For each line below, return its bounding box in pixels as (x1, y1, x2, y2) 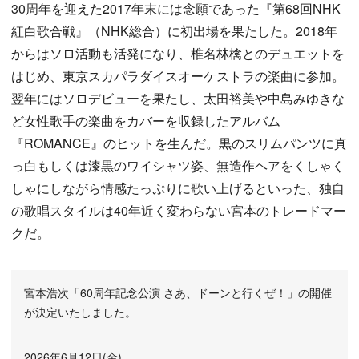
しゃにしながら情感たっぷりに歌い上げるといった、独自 (11, 179, 345, 197)
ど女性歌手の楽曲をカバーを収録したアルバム (11, 111, 280, 130)
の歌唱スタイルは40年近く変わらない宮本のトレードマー (11, 201, 346, 220)
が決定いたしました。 (24, 304, 136, 320)
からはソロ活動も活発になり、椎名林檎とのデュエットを (11, 44, 345, 63)
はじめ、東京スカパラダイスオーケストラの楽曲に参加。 (11, 67, 345, 85)
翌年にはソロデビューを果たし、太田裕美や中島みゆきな (11, 89, 345, 107)
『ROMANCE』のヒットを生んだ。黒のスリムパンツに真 (11, 134, 347, 152)
